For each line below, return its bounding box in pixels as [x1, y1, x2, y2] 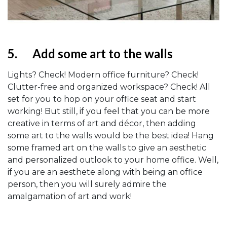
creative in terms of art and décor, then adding [8, 118, 196, 128]
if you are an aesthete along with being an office [8, 167, 203, 177]
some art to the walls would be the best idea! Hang [8, 130, 214, 140]
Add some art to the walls [32, 46, 173, 61]
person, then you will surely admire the [8, 179, 167, 189]
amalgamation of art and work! [8, 191, 132, 201]
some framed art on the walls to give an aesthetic [8, 142, 206, 153]
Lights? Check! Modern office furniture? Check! [8, 69, 199, 80]
